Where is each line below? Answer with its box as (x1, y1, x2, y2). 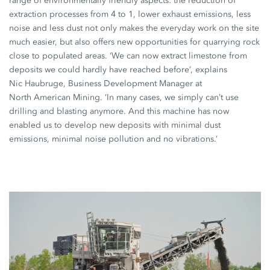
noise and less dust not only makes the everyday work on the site (9, 23, 260, 34)
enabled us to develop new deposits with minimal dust (9, 120, 221, 131)
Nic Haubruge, (9, 78, 66, 89)
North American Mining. (9, 92, 103, 103)
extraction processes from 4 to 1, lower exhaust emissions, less (9, 9, 251, 20)
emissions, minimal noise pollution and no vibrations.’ (9, 134, 218, 145)
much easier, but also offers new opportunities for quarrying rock (9, 37, 260, 48)
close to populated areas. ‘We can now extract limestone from (9, 51, 248, 61)
